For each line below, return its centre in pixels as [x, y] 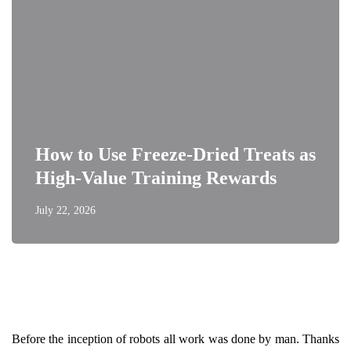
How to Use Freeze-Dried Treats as [175, 154]
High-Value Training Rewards [156, 178]
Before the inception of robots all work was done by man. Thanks [175, 339]
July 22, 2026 [65, 210]
